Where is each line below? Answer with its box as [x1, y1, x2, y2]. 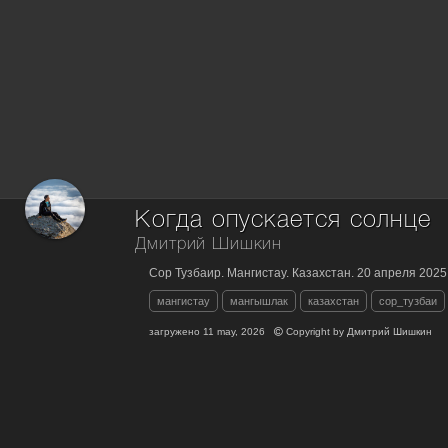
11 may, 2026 [203, 325, 266, 337]
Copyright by [283, 325, 348, 337]
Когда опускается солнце [135, 209, 431, 231]
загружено [149, 325, 204, 337]
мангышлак [230, 294, 289, 307]
